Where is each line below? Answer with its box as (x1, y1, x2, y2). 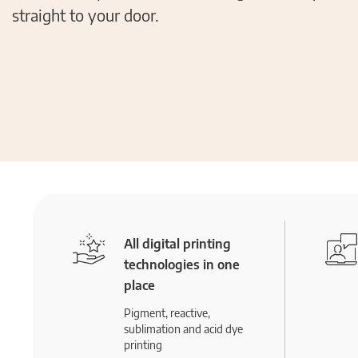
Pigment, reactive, (124, 306, 210, 320)
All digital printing (124, 236, 231, 252)
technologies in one (124, 257, 240, 272)
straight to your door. (12, 5, 159, 25)
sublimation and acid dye (124, 322, 243, 336)
